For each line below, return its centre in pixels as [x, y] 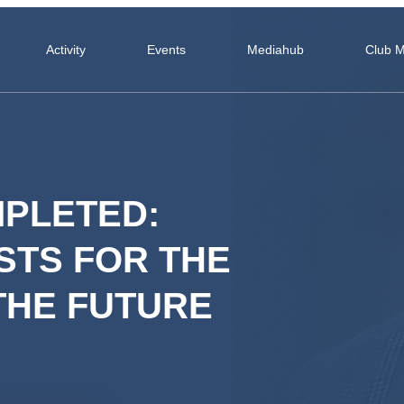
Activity [66, 50]
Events [167, 50]
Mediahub [276, 50]
